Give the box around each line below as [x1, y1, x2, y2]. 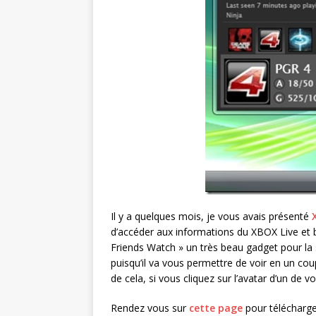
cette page [189, 301, 243, 315]
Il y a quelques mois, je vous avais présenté [111, 209, 312, 223]
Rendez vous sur [111, 301, 189, 315]
